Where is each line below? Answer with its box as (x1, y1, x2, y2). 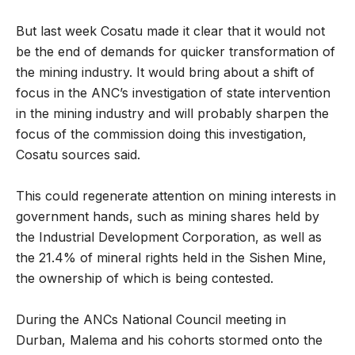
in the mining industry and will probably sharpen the (16, 105, 329, 121)
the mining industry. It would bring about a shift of (16, 64, 315, 80)
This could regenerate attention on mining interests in (16, 188, 336, 204)
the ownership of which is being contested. (16, 270, 273, 286)
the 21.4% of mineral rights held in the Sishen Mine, (16, 250, 326, 265)
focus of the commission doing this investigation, (16, 126, 307, 142)
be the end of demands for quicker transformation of (16, 44, 335, 59)
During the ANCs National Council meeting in (16, 311, 286, 327)
